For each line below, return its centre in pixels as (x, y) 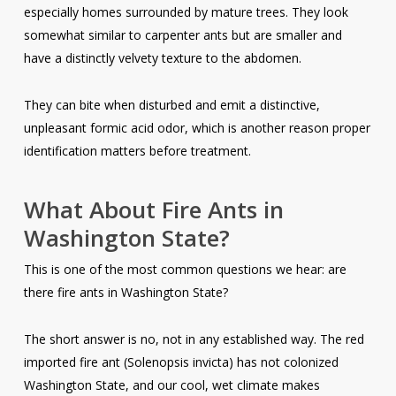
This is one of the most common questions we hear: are (185, 270)
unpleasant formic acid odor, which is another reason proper (197, 128)
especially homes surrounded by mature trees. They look (186, 12)
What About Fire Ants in (153, 210)
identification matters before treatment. (139, 151)
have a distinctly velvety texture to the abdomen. (162, 58)
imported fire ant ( (75, 362)
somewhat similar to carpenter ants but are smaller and (183, 35)
